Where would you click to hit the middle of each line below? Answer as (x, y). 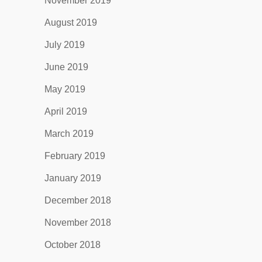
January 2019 (73, 178)
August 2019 (70, 23)
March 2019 (69, 134)
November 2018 (77, 223)
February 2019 (75, 156)
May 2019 (65, 89)
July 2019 (64, 45)
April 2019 (65, 111)
